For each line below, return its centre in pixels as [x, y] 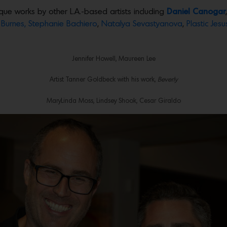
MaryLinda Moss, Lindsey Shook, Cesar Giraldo [113, 101]
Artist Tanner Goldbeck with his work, [104, 80]
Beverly [167, 80]
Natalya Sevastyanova [142, 24]
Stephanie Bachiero [63, 24]
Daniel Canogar [196, 12]
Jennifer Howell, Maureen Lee [113, 59]
